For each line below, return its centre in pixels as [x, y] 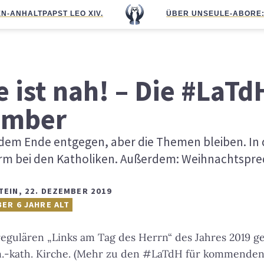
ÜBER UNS [187, 14]
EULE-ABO [229, 14]
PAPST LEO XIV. [73, 14]
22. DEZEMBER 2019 [68, 191]
